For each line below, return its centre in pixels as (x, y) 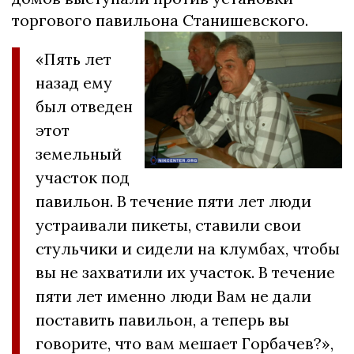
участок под (83, 177)
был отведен (84, 106)
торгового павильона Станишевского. (160, 20)
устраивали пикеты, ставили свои (168, 224)
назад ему (74, 82)
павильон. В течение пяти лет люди (173, 201)
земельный (79, 153)
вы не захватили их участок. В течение (185, 272)
